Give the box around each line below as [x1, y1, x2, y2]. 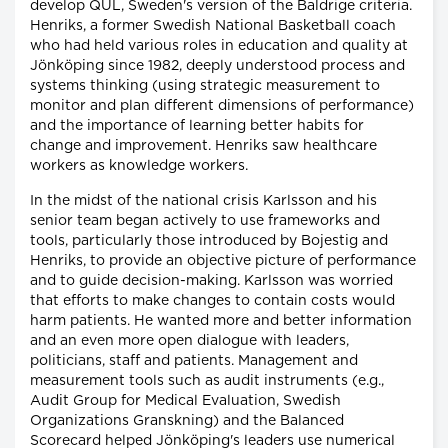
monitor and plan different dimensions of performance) [30, 98, 414, 113]
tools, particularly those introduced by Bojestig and [30, 233, 388, 248]
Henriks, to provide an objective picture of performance [30, 253, 416, 268]
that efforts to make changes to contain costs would [30, 293, 395, 308]
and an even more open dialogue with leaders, [30, 333, 349, 348]
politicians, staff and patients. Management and [30, 353, 358, 368]
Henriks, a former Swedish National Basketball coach [30, 18, 396, 33]
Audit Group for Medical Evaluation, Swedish [30, 393, 341, 408]
